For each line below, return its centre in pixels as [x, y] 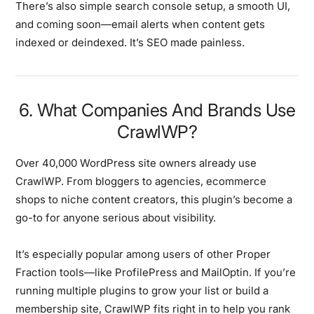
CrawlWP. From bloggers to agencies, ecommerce [141, 181]
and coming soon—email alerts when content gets [141, 24]
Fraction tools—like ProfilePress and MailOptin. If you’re [156, 272]
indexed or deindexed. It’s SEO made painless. [130, 42]
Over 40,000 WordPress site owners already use [136, 163]
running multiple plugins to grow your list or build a [142, 290]
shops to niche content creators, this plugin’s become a [154, 199]
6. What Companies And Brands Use [157, 110]
